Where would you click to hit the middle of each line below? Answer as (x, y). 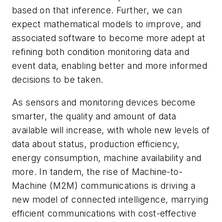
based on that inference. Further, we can (97, 10)
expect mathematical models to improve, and (107, 24)
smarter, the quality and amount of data (94, 116)
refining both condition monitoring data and (101, 52)
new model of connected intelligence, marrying (110, 199)
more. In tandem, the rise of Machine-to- (97, 171)
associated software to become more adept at (109, 38)
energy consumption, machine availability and (107, 158)
